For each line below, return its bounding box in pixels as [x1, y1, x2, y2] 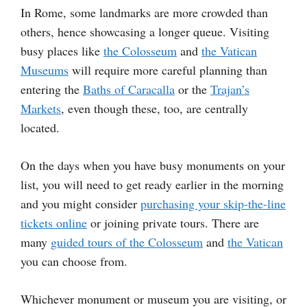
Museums [21, 62, 69, 79]
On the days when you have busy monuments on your [21, 157, 285, 174]
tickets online [21, 214, 87, 232]
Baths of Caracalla [83, 81, 175, 98]
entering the [21, 81, 83, 98]
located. [21, 119, 60, 136]
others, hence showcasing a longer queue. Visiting [21, 23, 269, 40]
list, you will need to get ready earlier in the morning [21, 176, 284, 193]
